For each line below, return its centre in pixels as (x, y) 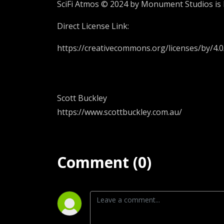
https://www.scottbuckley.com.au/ (119, 112)
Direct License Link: (93, 26)
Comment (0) (104, 162)
